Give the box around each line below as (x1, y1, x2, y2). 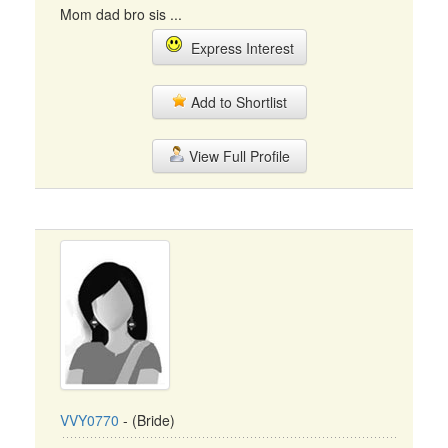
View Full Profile (184, 146, 290, 166)
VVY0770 (60, 410, 119, 430)
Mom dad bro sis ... (60, 4, 182, 24)
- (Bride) (119, 410, 175, 430)
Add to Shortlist (187, 92, 287, 112)
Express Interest (182, 38, 294, 58)
